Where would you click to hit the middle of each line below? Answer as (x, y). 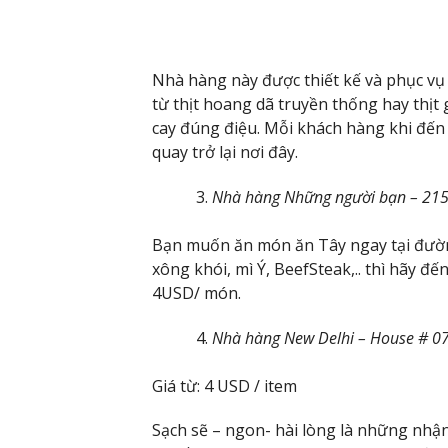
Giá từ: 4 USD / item (224, 385)
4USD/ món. (196, 292)
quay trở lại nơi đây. (225, 151)
